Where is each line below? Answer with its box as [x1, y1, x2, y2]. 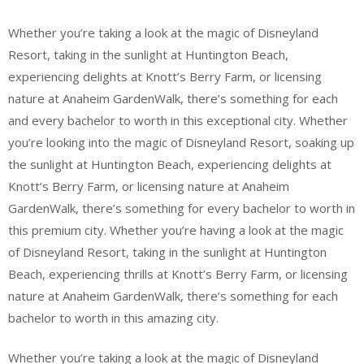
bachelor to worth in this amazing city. [8, 309, 219, 326]
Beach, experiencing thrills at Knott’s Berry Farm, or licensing [8, 265, 348, 282]
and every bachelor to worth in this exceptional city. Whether [8, 111, 348, 128]
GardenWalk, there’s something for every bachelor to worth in [8, 199, 355, 216]
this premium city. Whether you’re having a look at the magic [8, 221, 344, 238]
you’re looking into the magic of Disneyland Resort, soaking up [8, 133, 354, 150]
